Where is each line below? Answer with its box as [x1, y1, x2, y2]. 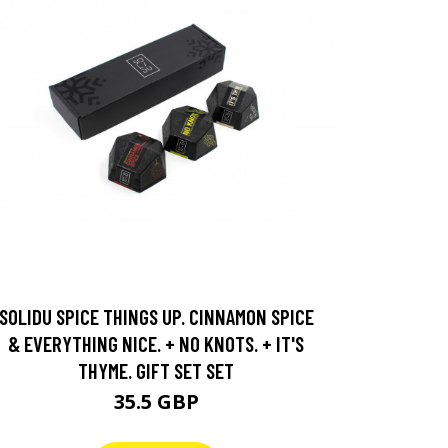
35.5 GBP [113, 388, 199, 415]
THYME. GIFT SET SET [78, 358, 234, 383]
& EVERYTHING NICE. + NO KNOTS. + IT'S [8, 331, 304, 356]
